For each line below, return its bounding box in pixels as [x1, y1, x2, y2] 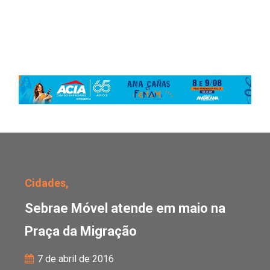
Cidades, [25, 177, 69, 189]
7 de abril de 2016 [35, 253, 115, 265]
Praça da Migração [25, 224, 137, 239]
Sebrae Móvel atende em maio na [25, 201, 226, 216]
